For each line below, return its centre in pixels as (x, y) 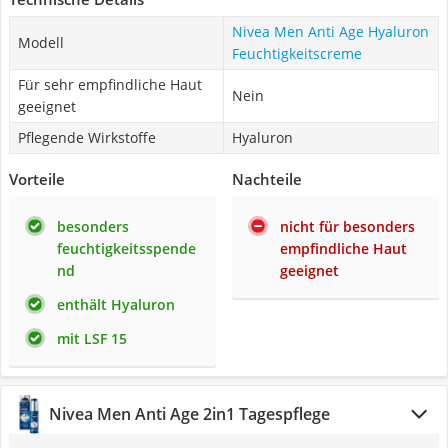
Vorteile (37, 179)
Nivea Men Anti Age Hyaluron (330, 31)
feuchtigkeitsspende (126, 248)
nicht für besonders (347, 226)
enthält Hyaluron (116, 304)
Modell (41, 42)
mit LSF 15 (92, 338)
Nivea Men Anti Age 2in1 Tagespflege (189, 414)
